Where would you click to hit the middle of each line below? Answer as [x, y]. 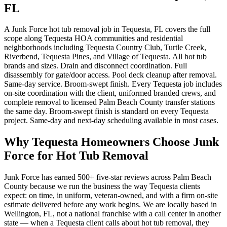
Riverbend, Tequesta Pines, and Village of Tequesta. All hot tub [105, 57]
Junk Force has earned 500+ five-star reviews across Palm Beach [108, 177]
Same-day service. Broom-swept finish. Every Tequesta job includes [113, 84]
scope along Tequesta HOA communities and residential [93, 39]
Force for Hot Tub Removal [76, 156]
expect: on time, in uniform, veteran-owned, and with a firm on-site [111, 196]
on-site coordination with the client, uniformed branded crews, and [110, 93]
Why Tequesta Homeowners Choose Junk [111, 142]
